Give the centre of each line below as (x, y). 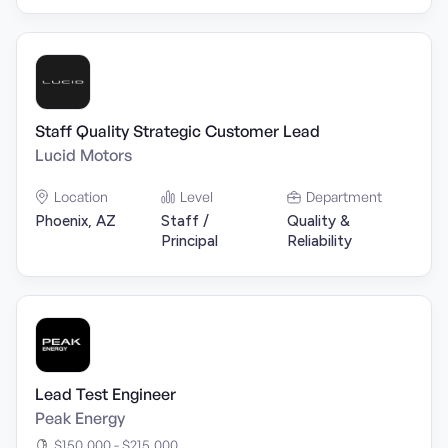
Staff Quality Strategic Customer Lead (177, 131)
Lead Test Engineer (105, 394)
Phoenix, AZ (75, 221)
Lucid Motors (83, 155)
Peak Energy (80, 418)
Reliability (319, 241)
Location (81, 196)
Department (344, 196)
